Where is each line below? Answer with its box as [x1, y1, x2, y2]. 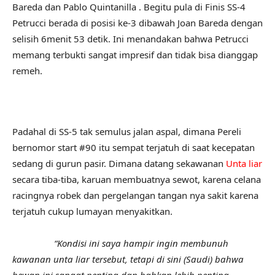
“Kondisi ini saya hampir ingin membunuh [12, 237, 228, 250]
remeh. [12, 64, 42, 77]
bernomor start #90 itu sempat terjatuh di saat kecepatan [12, 141, 255, 154]
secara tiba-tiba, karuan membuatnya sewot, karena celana [12, 173, 261, 186]
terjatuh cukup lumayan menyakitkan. [12, 205, 172, 218]
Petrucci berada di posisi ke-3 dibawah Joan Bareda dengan [12, 17, 263, 29]
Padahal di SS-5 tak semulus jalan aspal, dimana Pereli [12, 125, 241, 138]
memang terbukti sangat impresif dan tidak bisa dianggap [12, 48, 258, 61]
